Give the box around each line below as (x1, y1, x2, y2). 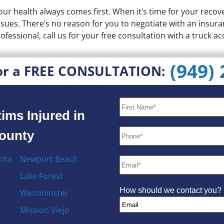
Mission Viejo (19, 204, 69, 215)
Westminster (19, 187, 68, 198)
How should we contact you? (119, 186, 222, 194)
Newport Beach (19, 153, 78, 164)
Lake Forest (19, 170, 63, 181)
